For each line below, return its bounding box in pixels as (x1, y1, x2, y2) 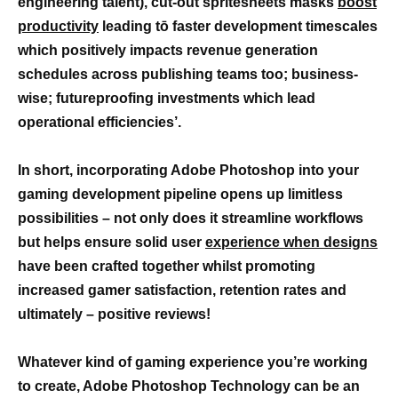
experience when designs (205, 234, 378, 250)
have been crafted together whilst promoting (18, 258, 315, 274)
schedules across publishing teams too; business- (18, 66, 358, 82)
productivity (18, 18, 99, 34)
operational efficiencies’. (18, 114, 181, 130)
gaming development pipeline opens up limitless (18, 186, 343, 202)
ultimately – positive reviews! (18, 306, 211, 322)
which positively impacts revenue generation (18, 42, 318, 58)
